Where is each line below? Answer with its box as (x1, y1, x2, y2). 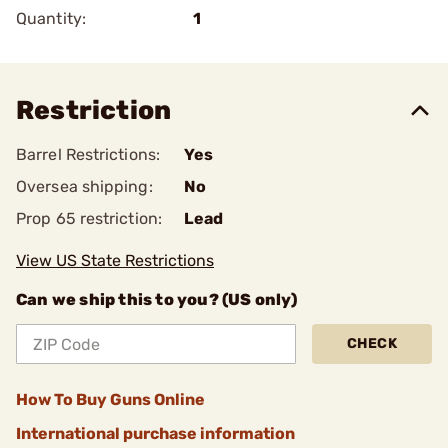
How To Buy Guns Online (16, 390, 205, 409)
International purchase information (16, 424, 295, 443)
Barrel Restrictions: (16, 145, 160, 164)
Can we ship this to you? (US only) (16, 290, 297, 309)
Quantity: (16, 9, 86, 28)
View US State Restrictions (16, 251, 214, 270)
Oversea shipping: (16, 177, 153, 196)
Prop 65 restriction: (16, 209, 162, 228)
